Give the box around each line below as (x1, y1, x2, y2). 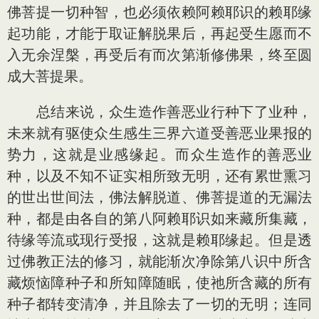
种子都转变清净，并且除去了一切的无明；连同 (7, 295, 312, 313)
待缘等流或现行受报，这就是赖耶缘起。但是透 (7, 231, 312, 249)
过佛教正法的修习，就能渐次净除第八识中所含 (7, 252, 312, 270)
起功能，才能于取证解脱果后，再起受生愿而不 (7, 24, 312, 42)
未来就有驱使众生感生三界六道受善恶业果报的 (7, 124, 312, 142)
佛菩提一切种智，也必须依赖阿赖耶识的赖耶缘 (7, 3, 312, 21)
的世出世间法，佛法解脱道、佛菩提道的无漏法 (7, 188, 312, 206)
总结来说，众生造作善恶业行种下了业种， (7, 103, 312, 120)
